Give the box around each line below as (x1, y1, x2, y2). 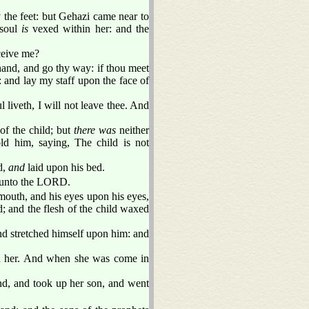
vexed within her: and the (28, 22, 149, 34)
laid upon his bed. (25, 161, 105, 173)
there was (73, 123, 116, 136)
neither (115, 123, 150, 136)
